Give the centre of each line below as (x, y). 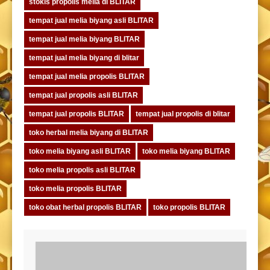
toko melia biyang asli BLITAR (80, 151)
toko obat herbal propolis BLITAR (85, 207)
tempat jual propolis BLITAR (77, 114)
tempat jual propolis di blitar (183, 114)
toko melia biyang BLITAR (186, 151)
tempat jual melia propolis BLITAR (87, 76)
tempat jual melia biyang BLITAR (84, 39)
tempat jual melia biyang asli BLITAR (91, 20)
